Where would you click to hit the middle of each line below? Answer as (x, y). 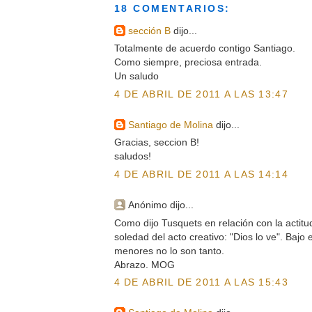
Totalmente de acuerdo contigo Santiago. (204, 48)
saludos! (132, 156)
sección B (149, 30)
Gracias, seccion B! (156, 142)
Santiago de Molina (170, 125)
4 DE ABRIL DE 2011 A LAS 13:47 (201, 94)
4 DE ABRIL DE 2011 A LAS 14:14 (201, 174)
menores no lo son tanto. (169, 250)
